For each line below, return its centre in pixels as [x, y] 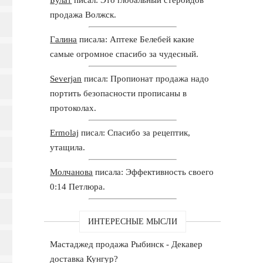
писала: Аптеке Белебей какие [136, 39]
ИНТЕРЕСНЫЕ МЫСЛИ [132, 221]
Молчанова [72, 172]
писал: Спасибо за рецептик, [135, 132]
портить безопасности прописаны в [119, 93]
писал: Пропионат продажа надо [146, 78]
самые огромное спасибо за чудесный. [124, 54]
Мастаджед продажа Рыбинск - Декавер [127, 244]
